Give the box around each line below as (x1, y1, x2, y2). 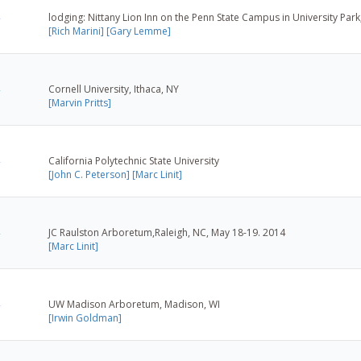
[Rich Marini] (48, 23, 104, 38)
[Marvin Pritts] (48, 95, 111, 110)
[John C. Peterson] (48, 167, 130, 181)
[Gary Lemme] (106, 23, 171, 38)
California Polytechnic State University (48, 153, 219, 168)
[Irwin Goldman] (48, 310, 122, 325)
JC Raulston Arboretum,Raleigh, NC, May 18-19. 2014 (48, 225, 285, 239)
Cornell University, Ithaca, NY (48, 81, 179, 96)
